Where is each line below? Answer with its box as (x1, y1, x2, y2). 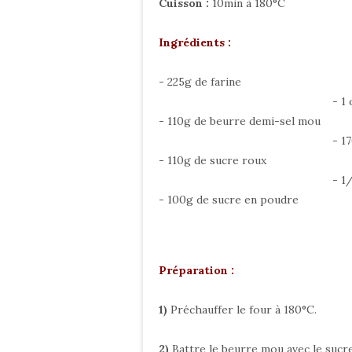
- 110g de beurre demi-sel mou (159, 114, 321, 128)
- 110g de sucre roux (159, 153, 266, 167)
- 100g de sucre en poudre (159, 192, 299, 207)
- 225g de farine (159, 75, 241, 89)
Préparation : (159, 263, 234, 277)
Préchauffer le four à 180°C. (170, 302, 317, 317)
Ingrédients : (159, 35, 234, 49)
